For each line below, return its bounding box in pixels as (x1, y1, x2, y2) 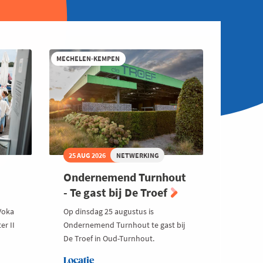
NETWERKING (116, 150, 159, 160)
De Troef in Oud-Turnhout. (63, 232, 154, 244)
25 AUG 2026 (69, 150, 106, 160)
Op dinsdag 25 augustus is (63, 205, 154, 217)
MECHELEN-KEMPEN (56, 53, 120, 63)
